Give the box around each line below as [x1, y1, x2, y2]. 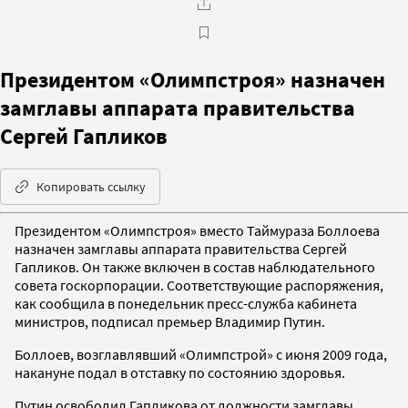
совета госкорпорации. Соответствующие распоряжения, [15, 275, 383, 294]
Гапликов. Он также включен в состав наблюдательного [15, 257, 375, 276]
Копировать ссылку [36, 178, 146, 195]
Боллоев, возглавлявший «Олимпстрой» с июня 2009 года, [15, 344, 387, 363]
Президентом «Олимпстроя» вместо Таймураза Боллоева [15, 220, 380, 240]
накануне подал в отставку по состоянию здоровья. [15, 362, 345, 382]
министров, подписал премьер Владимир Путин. [15, 311, 325, 331]
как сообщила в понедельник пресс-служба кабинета [15, 293, 357, 312]
